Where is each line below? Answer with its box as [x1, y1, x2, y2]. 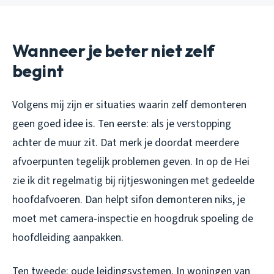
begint [12, 59, 64, 81]
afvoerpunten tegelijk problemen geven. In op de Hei [12, 154, 250, 169]
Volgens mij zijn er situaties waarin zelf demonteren [12, 97, 246, 113]
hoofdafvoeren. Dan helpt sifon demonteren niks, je [12, 191, 245, 207]
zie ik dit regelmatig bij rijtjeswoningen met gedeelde [12, 172, 254, 188]
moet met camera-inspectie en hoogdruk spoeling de [12, 210, 253, 226]
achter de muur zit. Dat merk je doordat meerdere [12, 135, 239, 150]
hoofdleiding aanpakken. [12, 229, 124, 245]
